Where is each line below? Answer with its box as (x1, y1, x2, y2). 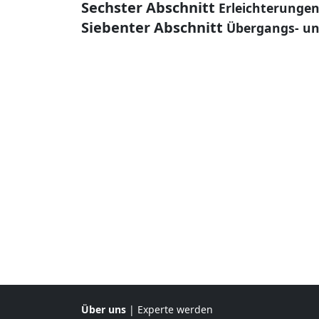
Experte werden (137, 303, 213, 316)
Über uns (81, 303, 126, 316)
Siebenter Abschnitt (81, 18, 223, 37)
